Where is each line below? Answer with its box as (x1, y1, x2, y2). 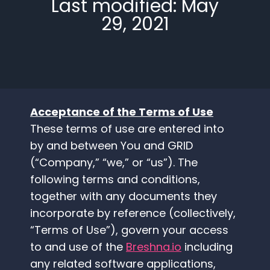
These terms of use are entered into (30, 121, 224, 137)
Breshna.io (126, 239, 181, 255)
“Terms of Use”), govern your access (30, 222, 228, 238)
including (184, 239, 233, 255)
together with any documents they (30, 189, 217, 204)
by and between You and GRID (30, 138, 193, 154)
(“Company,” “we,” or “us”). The (30, 155, 198, 171)
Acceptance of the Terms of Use (30, 104, 213, 120)
